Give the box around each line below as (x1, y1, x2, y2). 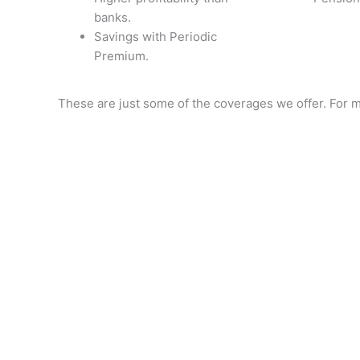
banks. (94, 10, 131, 25)
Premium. (94, 48, 149, 63)
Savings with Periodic (94, 29, 217, 44)
